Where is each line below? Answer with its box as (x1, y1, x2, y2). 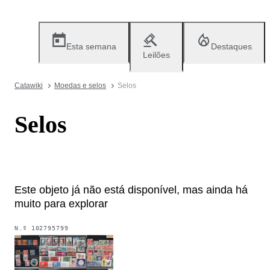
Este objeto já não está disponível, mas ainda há (14, 183, 248, 196)
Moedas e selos (54, 81, 106, 90)
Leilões (143, 50, 170, 60)
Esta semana (66, 42, 116, 51)
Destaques (211, 42, 252, 51)
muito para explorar (14, 197, 108, 210)
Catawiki (14, 81, 43, 90)
